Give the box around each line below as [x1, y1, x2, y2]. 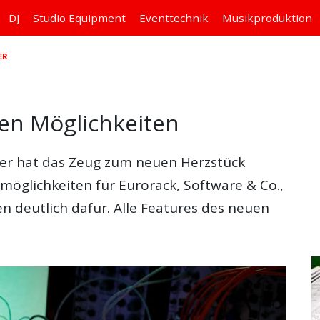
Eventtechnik [139, 11, 209, 25]
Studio [32, 11, 69, 25]
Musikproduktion [221, 11, 312, 25]
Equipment [68, 11, 126, 25]
